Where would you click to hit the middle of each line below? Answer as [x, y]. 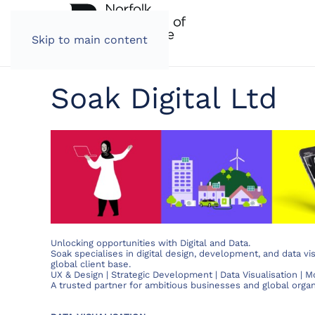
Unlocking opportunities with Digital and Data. [150, 243]
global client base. [91, 264]
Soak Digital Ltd [164, 98]
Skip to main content [90, 40]
